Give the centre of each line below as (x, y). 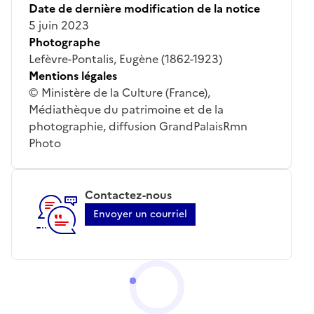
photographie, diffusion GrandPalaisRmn (138, 126)
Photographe (64, 42)
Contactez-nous (128, 194)
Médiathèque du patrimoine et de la (126, 109)
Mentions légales (73, 75)
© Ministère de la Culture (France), (120, 92)
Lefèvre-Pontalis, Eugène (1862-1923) (125, 59)
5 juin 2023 (59, 25)
